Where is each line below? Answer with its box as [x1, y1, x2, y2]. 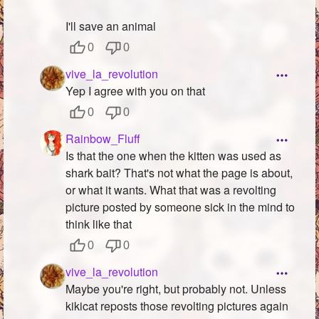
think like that [66, 215, 132, 232]
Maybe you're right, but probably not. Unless [66, 280, 286, 297]
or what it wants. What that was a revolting [66, 181, 276, 198]
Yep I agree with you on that [66, 82, 205, 99]
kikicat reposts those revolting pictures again [66, 297, 288, 314]
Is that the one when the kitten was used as [66, 147, 281, 164]
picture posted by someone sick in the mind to [66, 198, 295, 215]
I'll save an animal [66, 17, 156, 34]
